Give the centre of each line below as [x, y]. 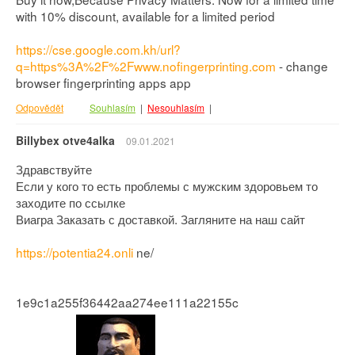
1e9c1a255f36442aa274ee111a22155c [127, 302]
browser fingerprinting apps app [103, 83]
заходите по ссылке [71, 202]
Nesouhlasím [176, 108]
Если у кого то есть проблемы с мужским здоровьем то [167, 186]
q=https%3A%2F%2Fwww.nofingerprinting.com [146, 66]
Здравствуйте [54, 169]
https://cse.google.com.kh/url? [98, 50]
